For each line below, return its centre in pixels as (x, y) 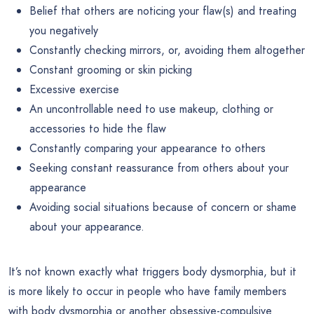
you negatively (64, 31)
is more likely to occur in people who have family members (148, 292)
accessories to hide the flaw (98, 129)
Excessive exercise (74, 90)
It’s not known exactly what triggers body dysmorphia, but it (152, 272)
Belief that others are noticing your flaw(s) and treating (163, 11)
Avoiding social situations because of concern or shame (163, 207)
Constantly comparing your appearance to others (148, 149)
